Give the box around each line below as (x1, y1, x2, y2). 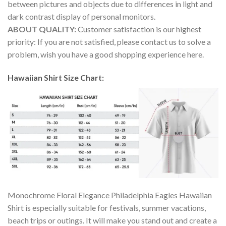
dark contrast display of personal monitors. (8, 12, 155, 22)
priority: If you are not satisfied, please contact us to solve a (8, 37, 211, 47)
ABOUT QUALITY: (8, 24, 78, 34)
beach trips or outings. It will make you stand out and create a (8, 215, 217, 225)
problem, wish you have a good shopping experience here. (8, 49, 204, 60)
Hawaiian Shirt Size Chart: (8, 73, 105, 83)
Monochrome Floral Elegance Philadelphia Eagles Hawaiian (8, 190, 212, 200)
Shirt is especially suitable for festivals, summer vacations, (8, 202, 206, 212)
